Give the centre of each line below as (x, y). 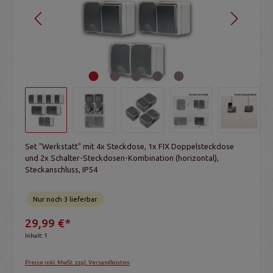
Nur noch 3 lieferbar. (65, 199)
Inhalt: (34, 236)
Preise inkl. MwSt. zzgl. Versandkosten (77, 262)
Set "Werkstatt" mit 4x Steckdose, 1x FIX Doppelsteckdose (129, 147)
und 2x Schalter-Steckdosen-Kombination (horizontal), (122, 158)
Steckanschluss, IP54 (61, 170)
